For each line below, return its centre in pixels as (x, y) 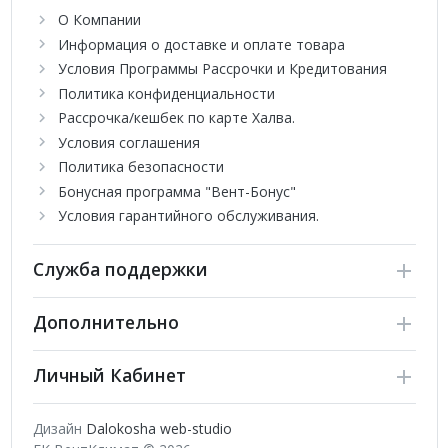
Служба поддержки (120, 268)
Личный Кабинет (109, 374)
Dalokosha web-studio (158, 428)
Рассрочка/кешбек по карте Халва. (176, 118)
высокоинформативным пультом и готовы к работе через (214, 17)
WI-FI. (32, 38)
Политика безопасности (140, 167)
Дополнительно (105, 321)
